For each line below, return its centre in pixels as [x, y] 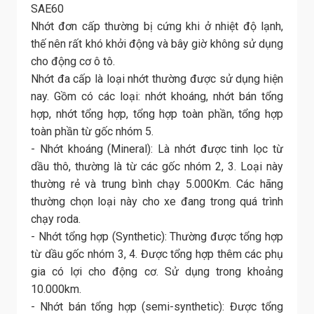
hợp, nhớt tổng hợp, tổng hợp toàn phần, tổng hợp [157, 114]
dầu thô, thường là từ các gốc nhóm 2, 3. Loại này [157, 166]
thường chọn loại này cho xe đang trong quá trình [157, 201]
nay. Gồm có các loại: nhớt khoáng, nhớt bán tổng [157, 96]
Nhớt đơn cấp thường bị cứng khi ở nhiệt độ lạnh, [157, 26]
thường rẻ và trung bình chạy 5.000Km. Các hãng [157, 184]
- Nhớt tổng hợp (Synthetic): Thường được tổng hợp [157, 236]
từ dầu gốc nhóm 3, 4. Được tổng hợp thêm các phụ [157, 254]
